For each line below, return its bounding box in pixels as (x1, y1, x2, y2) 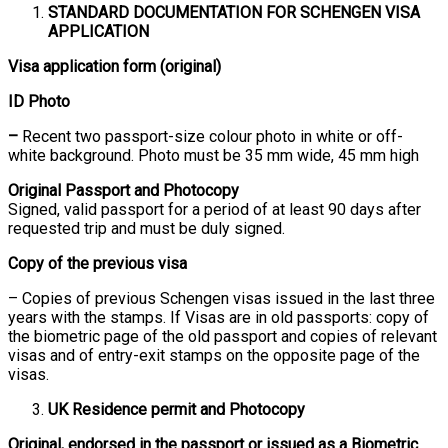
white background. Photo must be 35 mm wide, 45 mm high (8, 145, 419, 165)
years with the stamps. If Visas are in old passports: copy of (8, 307, 429, 327)
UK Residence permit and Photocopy (48, 399, 305, 419)
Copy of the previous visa (8, 253, 187, 273)
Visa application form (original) (8, 56, 221, 76)
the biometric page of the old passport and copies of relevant (8, 326, 437, 346)
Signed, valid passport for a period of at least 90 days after (8, 199, 421, 219)
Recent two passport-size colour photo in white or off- (22, 126, 403, 146)
